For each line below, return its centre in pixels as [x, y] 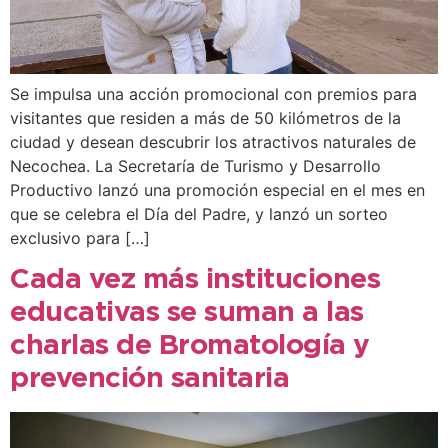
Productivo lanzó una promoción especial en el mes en [217, 189]
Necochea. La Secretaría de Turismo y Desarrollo [195, 165]
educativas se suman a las [187, 313]
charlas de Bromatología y [190, 346]
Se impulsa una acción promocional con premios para [213, 93]
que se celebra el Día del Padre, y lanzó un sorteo [199, 213]
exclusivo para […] [80, 237]
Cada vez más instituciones [195, 280]
